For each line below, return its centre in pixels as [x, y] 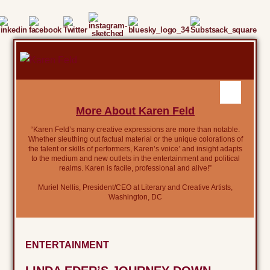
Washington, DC [135, 197]
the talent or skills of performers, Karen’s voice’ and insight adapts [135, 149]
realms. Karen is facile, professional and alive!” [135, 168]
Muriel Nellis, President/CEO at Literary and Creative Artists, [135, 188]
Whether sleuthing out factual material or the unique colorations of [135, 140]
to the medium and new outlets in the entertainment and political [135, 159]
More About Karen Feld [135, 111]
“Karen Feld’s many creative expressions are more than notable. [135, 130]
